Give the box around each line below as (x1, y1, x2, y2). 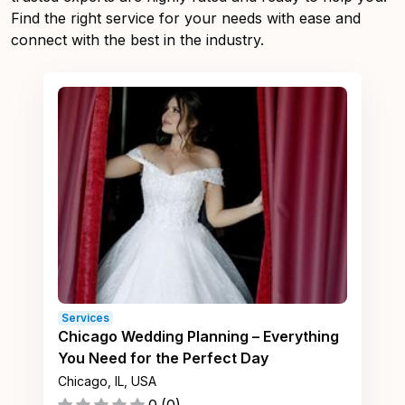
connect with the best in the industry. (11, 31, 264, 49)
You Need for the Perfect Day (58, 349, 268, 367)
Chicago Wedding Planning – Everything (58, 327, 339, 345)
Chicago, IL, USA (58, 373, 156, 389)
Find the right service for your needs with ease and (11, 9, 361, 27)
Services (61, 311, 109, 325)
